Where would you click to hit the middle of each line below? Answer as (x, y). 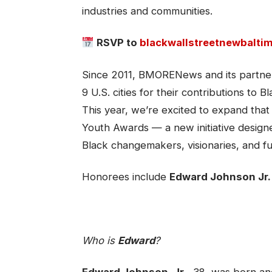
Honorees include (125, 176)
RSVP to (118, 43)
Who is (100, 241)
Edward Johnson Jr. (220, 176)
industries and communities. (147, 11)
